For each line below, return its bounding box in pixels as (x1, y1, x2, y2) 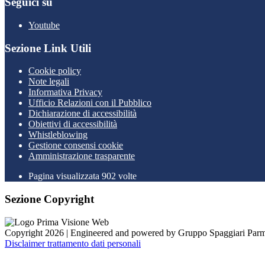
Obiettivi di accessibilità (28, 119, 117, 130)
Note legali (28, 76, 69, 87)
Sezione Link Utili (5, 41, 91, 54)
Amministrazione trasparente (28, 151, 135, 161)
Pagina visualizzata (28, 171, 102, 182)
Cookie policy (28, 66, 81, 76)
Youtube (28, 20, 60, 30)
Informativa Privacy (28, 87, 102, 98)
